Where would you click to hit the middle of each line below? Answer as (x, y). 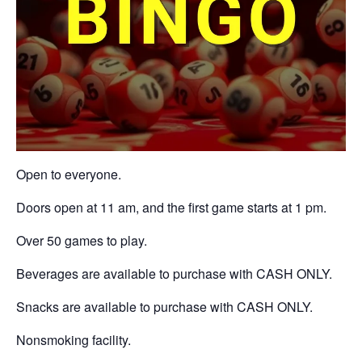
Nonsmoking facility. (74, 340)
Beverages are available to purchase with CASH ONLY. (174, 274)
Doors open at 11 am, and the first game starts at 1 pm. (171, 208)
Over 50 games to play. (82, 241)
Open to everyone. (69, 175)
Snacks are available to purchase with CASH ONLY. (164, 307)
